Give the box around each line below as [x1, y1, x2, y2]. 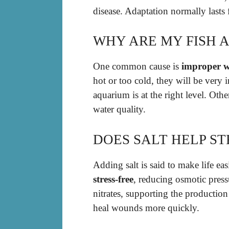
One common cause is [93, 61, 181, 72]
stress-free [93, 173, 133, 185]
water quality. [93, 104, 146, 115]
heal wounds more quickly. [93, 202, 199, 213]
